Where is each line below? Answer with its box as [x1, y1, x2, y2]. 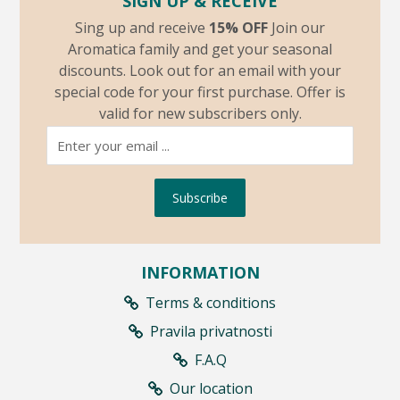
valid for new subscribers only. [98, 103, 302, 123]
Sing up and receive [75, 17, 209, 37]
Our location [169, 378, 253, 398]
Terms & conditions [146, 292, 276, 312]
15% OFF [209, 17, 268, 37]
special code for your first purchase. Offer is [54, 81, 346, 102]
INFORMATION [140, 261, 260, 283]
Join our [268, 17, 325, 37]
